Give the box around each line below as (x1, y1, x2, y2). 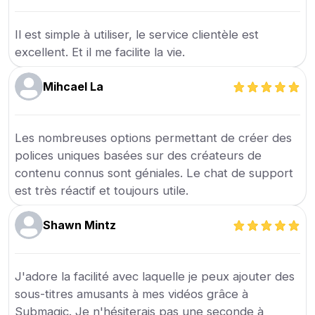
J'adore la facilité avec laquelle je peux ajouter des (15, 269, 295, 284)
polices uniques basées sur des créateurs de (15, 148, 262, 163)
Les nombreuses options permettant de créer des (15, 131, 292, 146)
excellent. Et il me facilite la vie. (15, 45, 186, 60)
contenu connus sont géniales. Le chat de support (15, 166, 294, 181)
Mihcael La (43, 79, 104, 94)
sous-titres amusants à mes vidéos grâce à (15, 287, 249, 302)
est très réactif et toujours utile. (15, 184, 189, 198)
